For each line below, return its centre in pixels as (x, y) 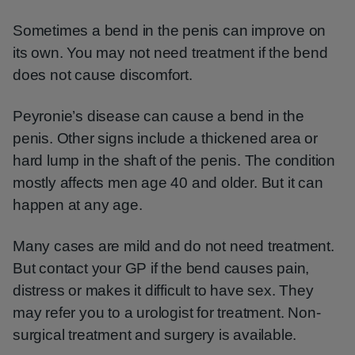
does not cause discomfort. (103, 75)
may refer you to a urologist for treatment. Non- (167, 313)
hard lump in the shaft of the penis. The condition (174, 160)
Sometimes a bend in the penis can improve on (170, 31)
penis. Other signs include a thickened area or (165, 138)
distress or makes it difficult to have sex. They (163, 290)
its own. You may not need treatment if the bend (170, 53)
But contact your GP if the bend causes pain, (161, 268)
